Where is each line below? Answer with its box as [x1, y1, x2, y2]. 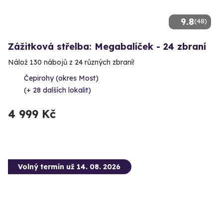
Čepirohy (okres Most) [24, 74, 99, 83]
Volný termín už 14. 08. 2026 [18, 162, 120, 172]
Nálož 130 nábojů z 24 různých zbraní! [8, 58, 134, 67]
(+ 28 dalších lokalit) [24, 86, 91, 95]
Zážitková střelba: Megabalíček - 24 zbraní [8, 41, 206, 53]
